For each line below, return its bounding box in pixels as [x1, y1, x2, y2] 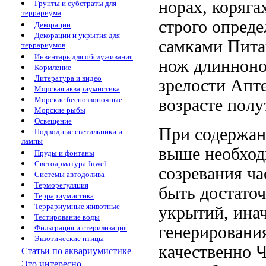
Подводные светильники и [34, 127, 122, 136]
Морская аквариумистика [34, 84, 120, 93]
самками [159, 37, 223, 56]
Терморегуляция [34, 180, 88, 189]
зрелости [159, 76, 230, 96]
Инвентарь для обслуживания [34, 52, 133, 61]
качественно [159, 242, 256, 262]
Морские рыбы [34, 106, 85, 115]
